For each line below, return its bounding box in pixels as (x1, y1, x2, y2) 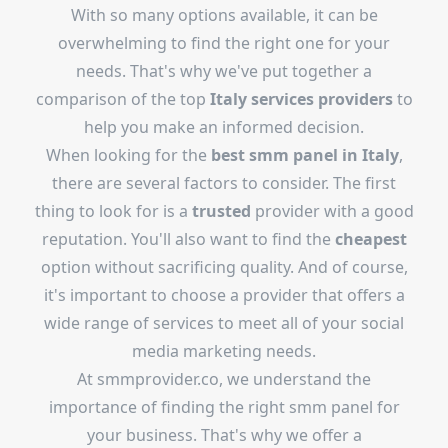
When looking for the (45, 144, 211, 166)
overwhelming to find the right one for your (58, 32, 390, 54)
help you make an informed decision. (84, 116, 364, 138)
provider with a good (250, 200, 414, 222)
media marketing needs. (132, 340, 316, 362)
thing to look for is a (34, 200, 192, 222)
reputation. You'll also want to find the (41, 228, 335, 250)
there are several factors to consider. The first (52, 172, 396, 194)
